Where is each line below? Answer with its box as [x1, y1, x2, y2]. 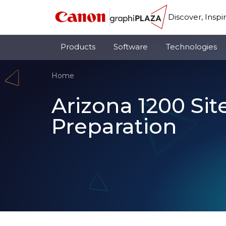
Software [114, 42, 148, 52]
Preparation [51, 114, 177, 139]
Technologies [166, 42, 217, 52]
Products [61, 42, 95, 52]
